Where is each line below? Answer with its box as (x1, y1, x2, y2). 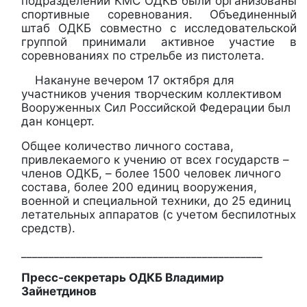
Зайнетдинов (21, 284, 97, 298)
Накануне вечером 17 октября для (21, 73, 234, 87)
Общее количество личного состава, (21, 138, 234, 153)
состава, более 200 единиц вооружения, (21, 180, 257, 194)
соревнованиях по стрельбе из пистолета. (21, 48, 265, 62)
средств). (21, 221, 75, 235)
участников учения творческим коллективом (21, 86, 282, 101)
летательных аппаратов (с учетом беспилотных (21, 207, 296, 221)
